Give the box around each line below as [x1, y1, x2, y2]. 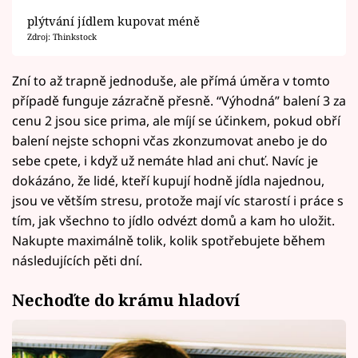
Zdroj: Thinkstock [26, 31, 97, 43]
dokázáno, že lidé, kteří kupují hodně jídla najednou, [12, 172, 324, 190]
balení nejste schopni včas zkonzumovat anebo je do [12, 132, 328, 150]
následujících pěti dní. [12, 252, 142, 270]
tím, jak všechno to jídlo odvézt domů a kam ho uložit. [12, 212, 335, 230]
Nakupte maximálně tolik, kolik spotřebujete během [12, 232, 325, 250]
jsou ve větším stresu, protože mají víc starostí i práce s [12, 192, 344, 210]
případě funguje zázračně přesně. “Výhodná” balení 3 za [12, 92, 346, 110]
